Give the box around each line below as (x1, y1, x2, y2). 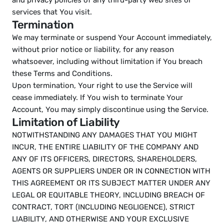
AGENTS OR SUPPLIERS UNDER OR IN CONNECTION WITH (12, 166, 210, 175)
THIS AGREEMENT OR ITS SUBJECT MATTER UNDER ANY (12, 178, 210, 187)
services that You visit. (12, 7, 92, 16)
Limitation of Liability (12, 115, 120, 129)
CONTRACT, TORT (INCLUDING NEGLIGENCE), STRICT (12, 202, 195, 211)
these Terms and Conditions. (12, 69, 112, 78)
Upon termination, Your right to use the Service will (12, 81, 192, 90)
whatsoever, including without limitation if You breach (12, 57, 202, 66)
